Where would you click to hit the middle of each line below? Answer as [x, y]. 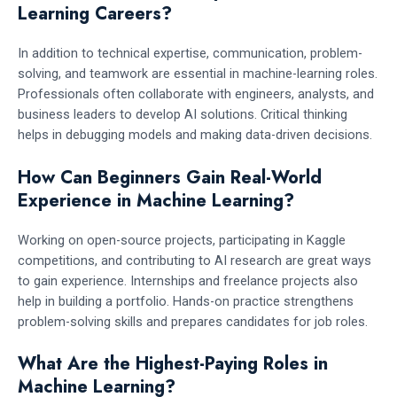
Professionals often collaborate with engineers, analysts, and [196, 94]
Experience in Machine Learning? [156, 200]
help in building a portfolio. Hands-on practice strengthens [186, 301]
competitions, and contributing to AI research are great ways [195, 260]
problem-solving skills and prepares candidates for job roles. [193, 321]
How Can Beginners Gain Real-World [170, 177]
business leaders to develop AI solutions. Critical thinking [183, 115]
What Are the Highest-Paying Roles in [173, 363]
